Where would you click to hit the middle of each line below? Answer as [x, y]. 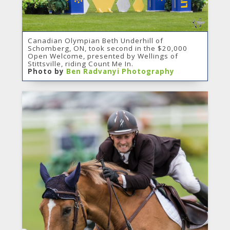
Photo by [47, 71]
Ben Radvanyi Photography [120, 71]
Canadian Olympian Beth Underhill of [95, 40]
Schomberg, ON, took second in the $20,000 [107, 48]
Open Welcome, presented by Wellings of [103, 56]
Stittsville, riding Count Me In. [80, 63]
